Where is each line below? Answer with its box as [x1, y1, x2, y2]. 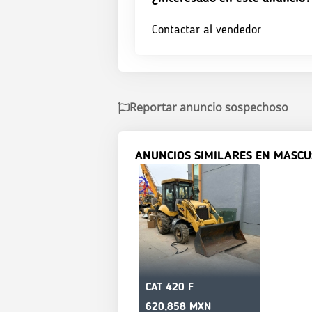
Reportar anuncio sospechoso [130, 100, 288, 116]
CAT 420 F [146, 281, 194, 293]
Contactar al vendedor [152, 24, 261, 37]
